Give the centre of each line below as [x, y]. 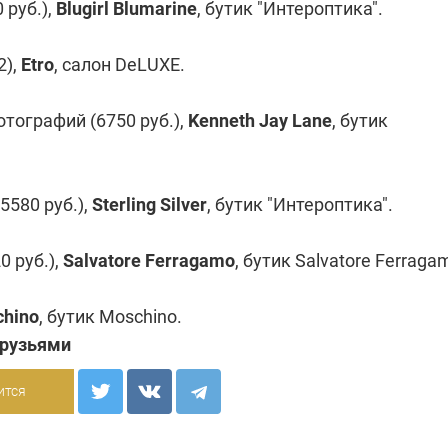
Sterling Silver [149, 204]
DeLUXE [147, 64]
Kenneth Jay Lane [260, 120]
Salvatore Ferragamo [149, 260]
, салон [84, 64]
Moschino [138, 316]
